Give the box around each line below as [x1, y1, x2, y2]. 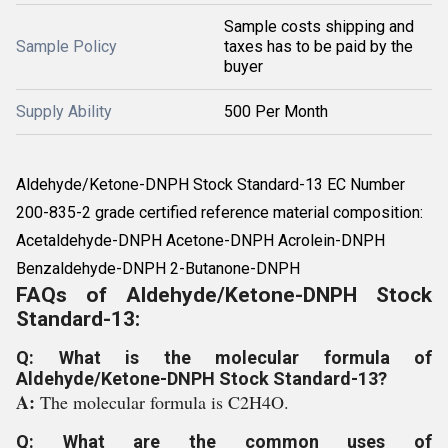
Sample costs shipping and [224, 17, 414, 36]
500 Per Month [224, 102, 328, 121]
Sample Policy [16, 37, 117, 56]
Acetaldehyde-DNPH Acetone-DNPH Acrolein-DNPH [16, 231, 385, 250]
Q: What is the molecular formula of [16, 347, 432, 368]
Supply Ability [16, 102, 112, 121]
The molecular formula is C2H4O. [40, 390, 289, 414]
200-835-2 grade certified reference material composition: [16, 203, 423, 222]
